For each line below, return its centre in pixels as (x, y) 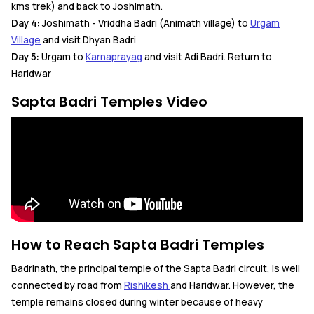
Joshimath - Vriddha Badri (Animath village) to (145, 23)
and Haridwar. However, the (232, 285)
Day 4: (26, 23)
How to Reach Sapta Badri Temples (138, 244)
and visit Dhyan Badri (88, 40)
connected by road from (68, 285)
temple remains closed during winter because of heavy (137, 302)
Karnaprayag (114, 56)
